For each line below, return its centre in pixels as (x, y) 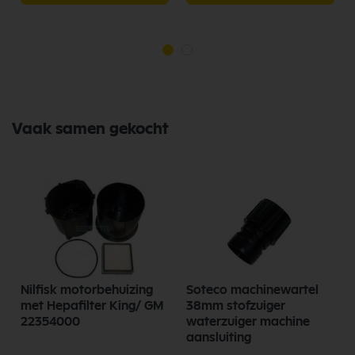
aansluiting (219, 338)
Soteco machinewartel (252, 290)
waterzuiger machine (248, 322)
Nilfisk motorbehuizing (87, 290)
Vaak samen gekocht (90, 129)
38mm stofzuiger (236, 306)
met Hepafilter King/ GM (92, 306)
